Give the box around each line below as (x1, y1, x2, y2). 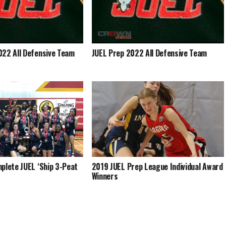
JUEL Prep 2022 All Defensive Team (91, 47, 207, 59)
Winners (91, 170, 118, 182)
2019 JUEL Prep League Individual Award (91, 160, 223, 173)
